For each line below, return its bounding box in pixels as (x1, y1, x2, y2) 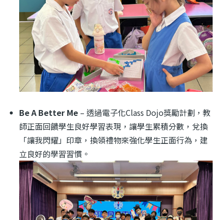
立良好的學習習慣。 (19, 147, 90, 160)
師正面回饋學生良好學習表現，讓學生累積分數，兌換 (19, 120, 208, 132)
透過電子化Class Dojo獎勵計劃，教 (86, 106, 211, 118)
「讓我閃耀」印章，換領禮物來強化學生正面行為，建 (19, 134, 208, 146)
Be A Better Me (19, 106, 78, 118)
